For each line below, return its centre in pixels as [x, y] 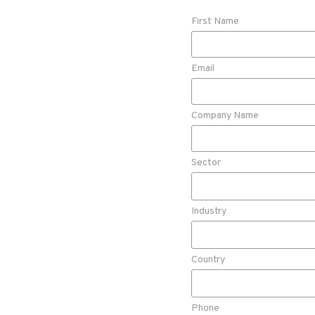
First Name [215, 21]
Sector [206, 162]
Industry [208, 211]
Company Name [225, 115]
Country [208, 259]
